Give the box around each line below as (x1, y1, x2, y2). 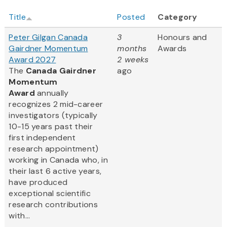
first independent (9, 132, 76, 143)
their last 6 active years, (9, 166, 102, 177)
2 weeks (117, 54, 149, 65)
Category (158, 12, 198, 23)
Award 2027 (9, 54, 56, 65)
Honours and (158, 32, 207, 43)
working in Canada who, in (9, 155, 108, 166)
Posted (117, 12, 145, 23)
